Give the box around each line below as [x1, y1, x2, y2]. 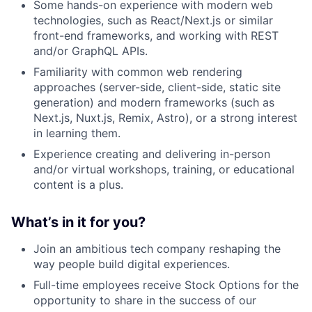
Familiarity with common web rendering [33, 64, 242, 79]
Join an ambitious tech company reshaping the [33, 241, 281, 256]
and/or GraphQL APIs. [33, 43, 148, 58]
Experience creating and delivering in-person [33, 146, 270, 161]
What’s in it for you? [11, 213, 146, 231]
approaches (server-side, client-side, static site [33, 79, 281, 94]
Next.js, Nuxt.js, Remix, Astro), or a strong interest [33, 110, 297, 125]
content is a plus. [33, 177, 123, 192]
